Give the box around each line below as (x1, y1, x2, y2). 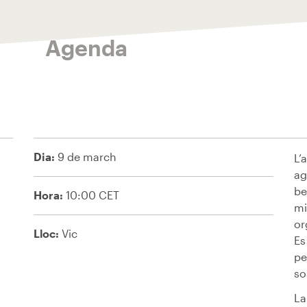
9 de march (55, 150, 116, 163)
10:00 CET (63, 188, 119, 201)
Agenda (45, 35, 127, 60)
